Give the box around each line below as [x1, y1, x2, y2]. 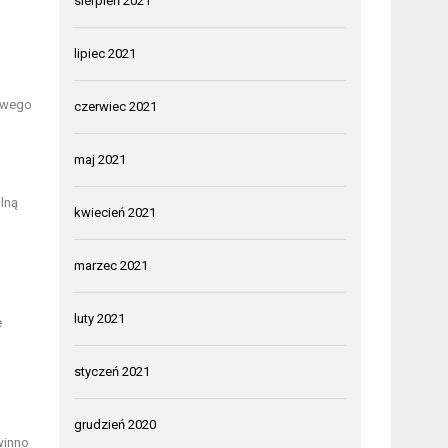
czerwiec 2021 [74, 98, 158, 114]
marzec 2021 [74, 257, 149, 273]
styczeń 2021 [74, 363, 151, 379]
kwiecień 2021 [74, 204, 157, 220]
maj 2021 [74, 151, 127, 167]
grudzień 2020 [74, 416, 157, 432]
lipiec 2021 [74, 45, 137, 61]
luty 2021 [74, 310, 126, 326]
